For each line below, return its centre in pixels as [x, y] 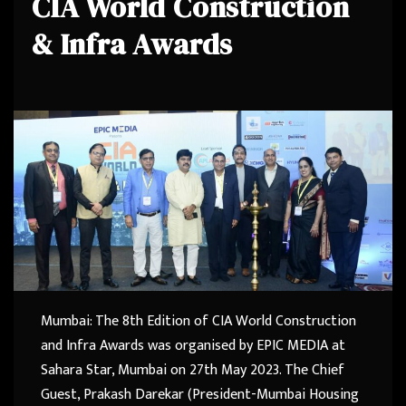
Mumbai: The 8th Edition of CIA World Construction [198, 321]
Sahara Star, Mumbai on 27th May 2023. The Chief [193, 370]
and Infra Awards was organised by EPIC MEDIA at [193, 345]
